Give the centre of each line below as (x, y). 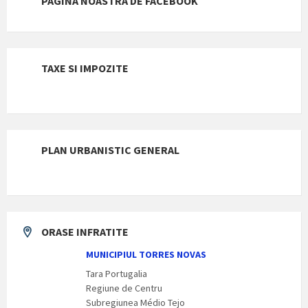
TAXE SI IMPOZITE (85, 68)
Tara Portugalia (117, 273)
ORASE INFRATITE (85, 231)
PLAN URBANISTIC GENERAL (110, 150)
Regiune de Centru (124, 288)
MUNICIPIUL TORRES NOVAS (146, 254)
